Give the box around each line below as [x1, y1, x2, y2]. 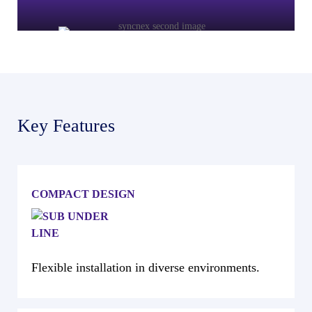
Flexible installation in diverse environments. [31, 260, 260, 274]
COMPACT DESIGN [31, 188, 136, 200]
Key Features [17, 116, 116, 136]
